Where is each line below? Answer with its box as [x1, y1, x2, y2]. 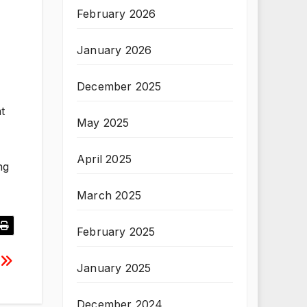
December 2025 [77, 79, 162, 93]
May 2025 [77, 116, 130, 130]
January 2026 [77, 43, 152, 57]
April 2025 [77, 152, 132, 166]
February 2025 [77, 225, 156, 238]
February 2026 [77, 7, 156, 21]
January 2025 [77, 261, 151, 275]
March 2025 [77, 188, 141, 202]
